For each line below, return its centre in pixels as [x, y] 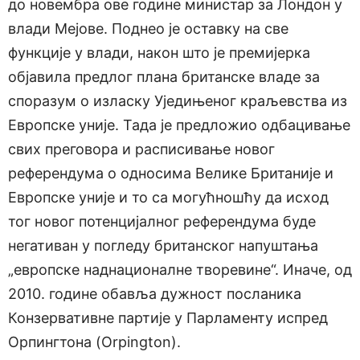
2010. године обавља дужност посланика [155, 294]
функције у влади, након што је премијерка [159, 53]
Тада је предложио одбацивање [237, 125]
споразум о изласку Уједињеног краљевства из [178, 101]
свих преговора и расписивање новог [141, 149]
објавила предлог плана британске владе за [164, 77]
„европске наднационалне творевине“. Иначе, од [180, 270]
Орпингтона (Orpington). [94, 342]
